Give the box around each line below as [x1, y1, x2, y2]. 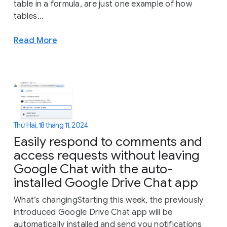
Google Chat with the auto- [14, 161, 173, 177]
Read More [14, 34, 57, 46]
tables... [14, 11, 44, 21]
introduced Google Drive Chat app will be [14, 207, 172, 217]
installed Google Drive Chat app [14, 174, 198, 191]
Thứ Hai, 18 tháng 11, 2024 [14, 121, 88, 130]
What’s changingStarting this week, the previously [14, 195, 204, 205]
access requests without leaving [14, 147, 200, 163]
